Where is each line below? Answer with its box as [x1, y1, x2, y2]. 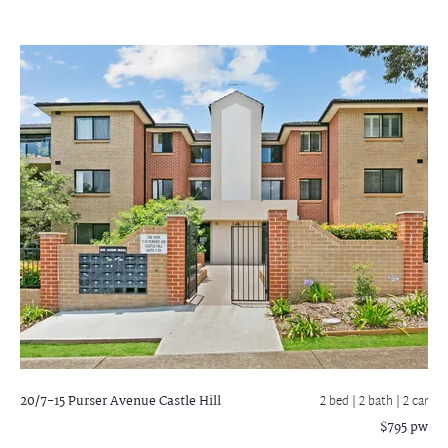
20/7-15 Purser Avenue [20, 390, 156, 412]
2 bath [359, 390, 396, 413]
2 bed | [320, 390, 359, 413]
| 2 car [396, 390, 428, 413]
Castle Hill [156, 390, 221, 412]
